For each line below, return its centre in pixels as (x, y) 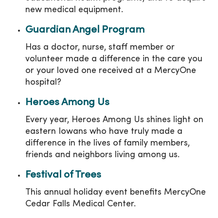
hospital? (43, 82)
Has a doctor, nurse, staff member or (100, 47)
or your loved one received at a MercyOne (111, 71)
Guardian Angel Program (85, 30)
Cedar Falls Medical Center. (81, 204)
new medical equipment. (74, 10)
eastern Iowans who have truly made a (104, 132)
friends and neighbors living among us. (102, 155)
